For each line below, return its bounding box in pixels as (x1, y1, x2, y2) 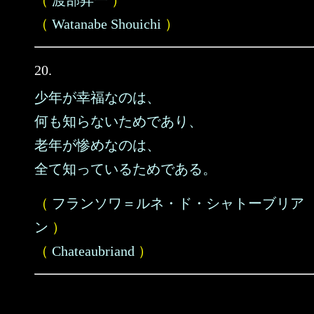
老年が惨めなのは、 (34, 137, 161, 153)
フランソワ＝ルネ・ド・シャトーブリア (52, 196, 304, 211)
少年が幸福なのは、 (34, 90, 161, 105)
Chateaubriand (52, 243, 135, 259)
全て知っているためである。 (34, 161, 217, 177)
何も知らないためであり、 (34, 114, 203, 129)
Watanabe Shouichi (52, 16, 161, 32)
